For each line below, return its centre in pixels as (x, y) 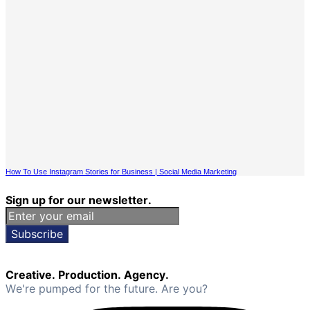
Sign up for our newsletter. (79, 200)
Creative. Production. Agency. (87, 274)
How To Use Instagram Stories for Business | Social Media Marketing (121, 171)
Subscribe (37, 234)
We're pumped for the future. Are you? (107, 288)
